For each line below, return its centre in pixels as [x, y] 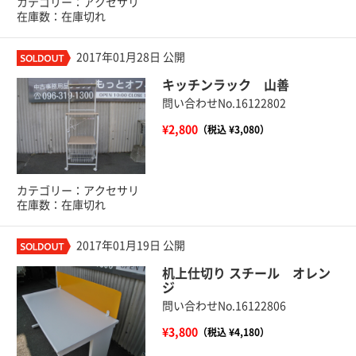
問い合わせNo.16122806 [224, 306]
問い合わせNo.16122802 [224, 103]
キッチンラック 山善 [225, 85]
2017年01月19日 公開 [131, 245]
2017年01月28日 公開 [131, 57]
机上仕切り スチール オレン [246, 273]
